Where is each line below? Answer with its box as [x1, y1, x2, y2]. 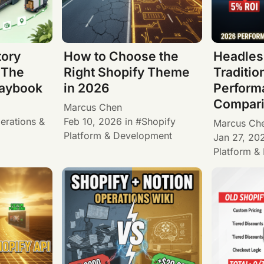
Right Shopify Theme [63, 65, 190, 80]
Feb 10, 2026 [63, 115, 122, 127]
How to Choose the [63, 49, 179, 64]
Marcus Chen [63, 101, 122, 113]
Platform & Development [63, 129, 172, 141]
